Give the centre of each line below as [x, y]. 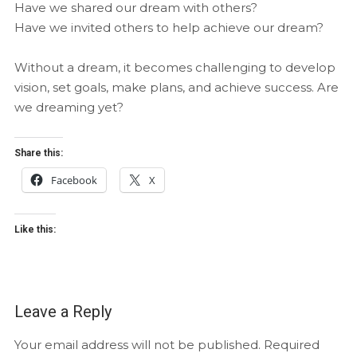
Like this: [35, 229]
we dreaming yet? [69, 107]
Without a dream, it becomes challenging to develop [175, 67]
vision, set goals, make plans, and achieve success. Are [176, 87]
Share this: [38, 153]
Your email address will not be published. [137, 344]
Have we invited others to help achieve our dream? [169, 27]
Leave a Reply [63, 311]
